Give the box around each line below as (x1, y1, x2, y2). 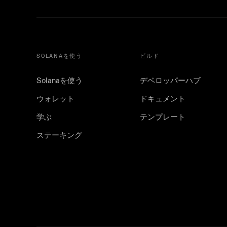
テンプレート (140, 112, 185, 122)
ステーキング (36, 130, 82, 140)
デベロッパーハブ (140, 75, 201, 86)
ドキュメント (140, 94, 185, 104)
